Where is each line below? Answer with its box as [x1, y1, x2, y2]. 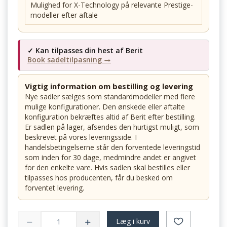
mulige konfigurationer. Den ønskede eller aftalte [25, 102, 185, 112]
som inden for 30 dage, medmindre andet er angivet [25, 153, 196, 163]
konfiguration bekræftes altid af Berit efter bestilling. [25, 112, 196, 122]
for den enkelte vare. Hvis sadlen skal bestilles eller [25, 163, 190, 173]
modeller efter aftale [30, 10, 98, 20]
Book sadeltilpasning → [27, 55, 111, 65]
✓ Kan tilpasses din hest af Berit [27, 46, 143, 56]
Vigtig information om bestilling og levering [25, 81, 193, 92]
